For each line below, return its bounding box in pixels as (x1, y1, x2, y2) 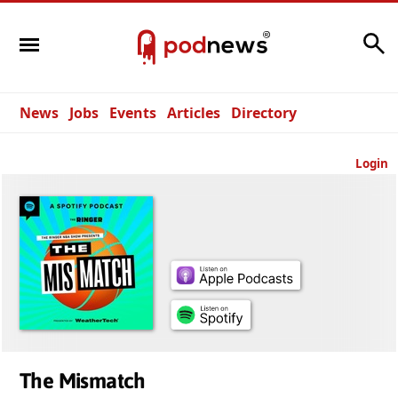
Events (109, 103, 156, 123)
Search (312, 28, 358, 49)
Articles (167, 103, 220, 123)
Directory (231, 103, 297, 123)
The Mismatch (20, 369, 146, 393)
